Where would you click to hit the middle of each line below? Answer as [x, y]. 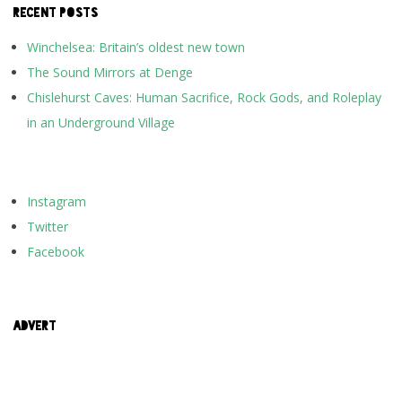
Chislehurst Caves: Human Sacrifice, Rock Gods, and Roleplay [204, 98]
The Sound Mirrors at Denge [110, 73]
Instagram [57, 202]
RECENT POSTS [56, 13]
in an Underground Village [101, 123]
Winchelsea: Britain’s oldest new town [136, 48]
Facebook [56, 252]
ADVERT [35, 327]
